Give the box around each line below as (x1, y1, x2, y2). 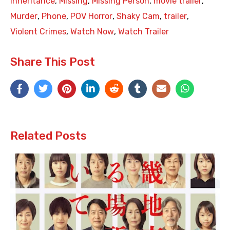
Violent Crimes (10, 27, 66, 37)
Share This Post (10, 55, 95, 69)
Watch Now (70, 27, 114, 37)
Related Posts (10, 129, 87, 143)
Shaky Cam (117, 11, 160, 22)
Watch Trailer (118, 27, 169, 37)
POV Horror (70, 11, 112, 22)
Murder (10, 11, 37, 22)
